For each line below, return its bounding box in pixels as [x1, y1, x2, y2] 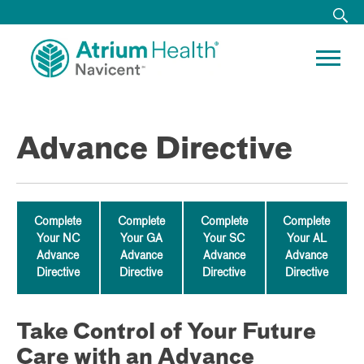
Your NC [36, 232, 80, 245]
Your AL [286, 232, 327, 245]
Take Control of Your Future [16, 322, 316, 344]
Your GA [119, 232, 162, 245]
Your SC [203, 232, 245, 245]
